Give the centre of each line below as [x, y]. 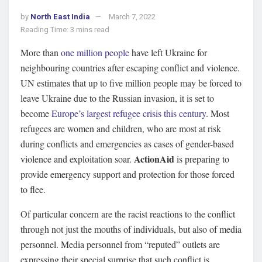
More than [41, 52]
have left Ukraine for [168, 52]
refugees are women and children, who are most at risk [121, 128]
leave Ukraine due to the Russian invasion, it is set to [117, 98]
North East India [60, 16]
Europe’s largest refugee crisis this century [129, 113]
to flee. [33, 189]
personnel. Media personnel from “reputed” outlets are [120, 244]
